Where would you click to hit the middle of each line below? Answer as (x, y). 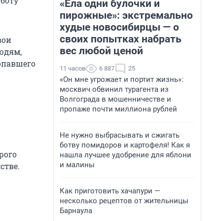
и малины (77, 165)
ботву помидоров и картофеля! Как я (125, 145)
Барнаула (76, 211)
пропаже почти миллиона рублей (118, 109)
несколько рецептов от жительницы (124, 201)
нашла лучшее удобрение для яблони (126, 155)
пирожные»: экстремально (126, 15)
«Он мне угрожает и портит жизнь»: (122, 79)
